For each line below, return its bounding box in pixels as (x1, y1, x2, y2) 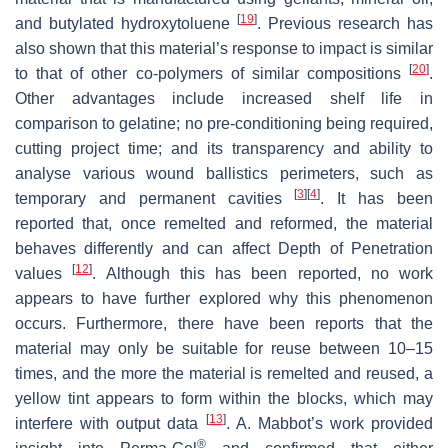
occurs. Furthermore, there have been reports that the (15, 315, 433, 333)
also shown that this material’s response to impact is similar (15, 40, 433, 58)
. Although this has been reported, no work (92, 265, 433, 283)
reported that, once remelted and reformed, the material (15, 215, 433, 233)
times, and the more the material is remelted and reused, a (15, 365, 433, 383)
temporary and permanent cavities (15, 190, 295, 208)
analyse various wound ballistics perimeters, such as (15, 165, 433, 183)
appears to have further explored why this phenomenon (15, 290, 433, 308)
